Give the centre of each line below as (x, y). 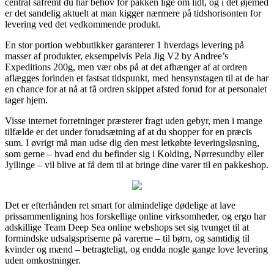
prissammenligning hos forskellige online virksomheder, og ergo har (135, 216)
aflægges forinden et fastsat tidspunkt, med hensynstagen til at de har (137, 78)
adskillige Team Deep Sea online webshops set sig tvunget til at (127, 227)
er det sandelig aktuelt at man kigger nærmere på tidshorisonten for (133, 13)
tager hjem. (26, 100)
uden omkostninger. (43, 260)
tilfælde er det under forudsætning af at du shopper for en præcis (128, 131)
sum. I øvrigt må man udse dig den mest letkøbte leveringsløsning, (132, 143)
